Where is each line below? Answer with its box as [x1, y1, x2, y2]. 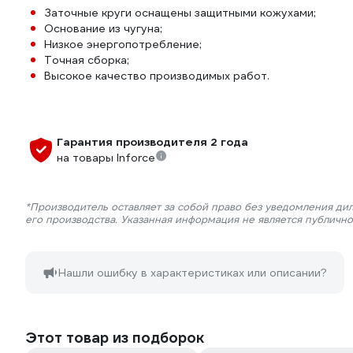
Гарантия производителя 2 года [57, 135, 248, 149]
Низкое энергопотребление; [44, 37, 202, 51]
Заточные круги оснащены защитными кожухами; [44, 6, 316, 20]
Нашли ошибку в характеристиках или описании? [58, 266, 327, 280]
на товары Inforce [57, 150, 155, 165]
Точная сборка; [44, 53, 129, 67]
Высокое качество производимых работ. [44, 69, 269, 83]
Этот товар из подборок [25, 329, 204, 347]
